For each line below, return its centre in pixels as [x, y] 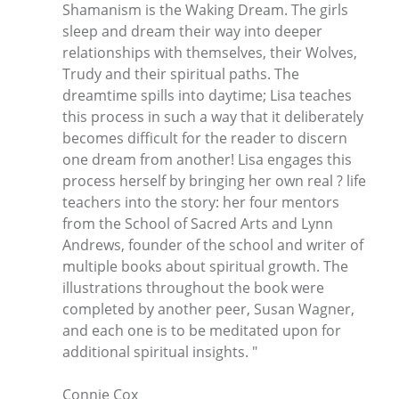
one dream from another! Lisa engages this [207, 160]
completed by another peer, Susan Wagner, [208, 309]
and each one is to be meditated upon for [202, 331]
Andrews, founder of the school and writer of [213, 245]
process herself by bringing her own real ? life [214, 181]
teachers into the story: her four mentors [201, 203]
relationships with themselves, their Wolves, [210, 53]
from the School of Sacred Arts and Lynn [198, 224]
